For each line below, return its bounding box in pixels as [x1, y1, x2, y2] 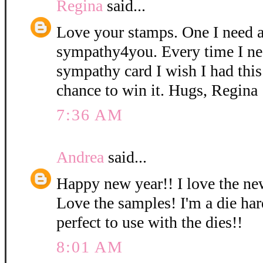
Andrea [56, 148, 104, 167]
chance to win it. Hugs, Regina [56, 81, 258, 100]
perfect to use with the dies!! [56, 213, 242, 232]
